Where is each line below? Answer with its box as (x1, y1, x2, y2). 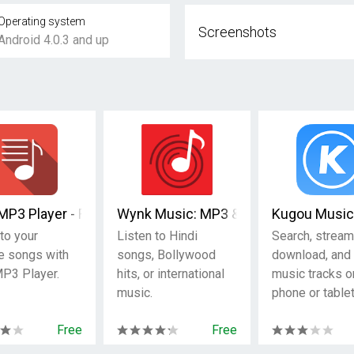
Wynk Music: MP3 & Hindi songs (116, 205, 318, 222)
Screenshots (198, 24, 277, 40)
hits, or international (116, 266, 224, 281)
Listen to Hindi (116, 228, 198, 243)
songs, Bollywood (116, 247, 216, 262)
